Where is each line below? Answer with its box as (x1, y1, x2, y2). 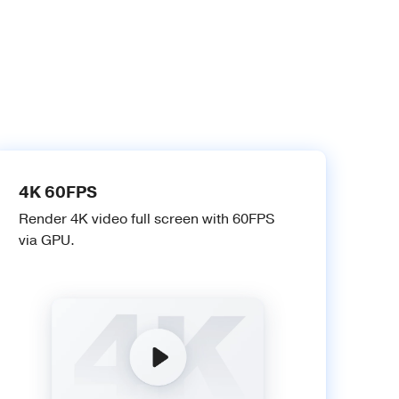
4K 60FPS (18, 182, 97, 203)
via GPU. (18, 231, 75, 250)
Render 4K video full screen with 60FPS (18, 209, 275, 229)
